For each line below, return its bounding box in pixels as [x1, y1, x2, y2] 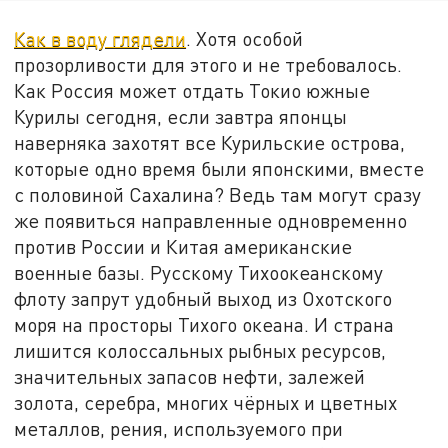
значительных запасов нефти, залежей [14, 365, 366, 389]
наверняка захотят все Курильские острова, [14, 131, 406, 155]
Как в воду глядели [14, 27, 187, 51]
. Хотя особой [186, 27, 304, 51]
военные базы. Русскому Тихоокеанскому [14, 261, 384, 285]
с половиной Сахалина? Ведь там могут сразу [14, 183, 422, 207]
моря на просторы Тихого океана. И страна [14, 313, 395, 337]
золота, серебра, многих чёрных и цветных [14, 391, 398, 415]
